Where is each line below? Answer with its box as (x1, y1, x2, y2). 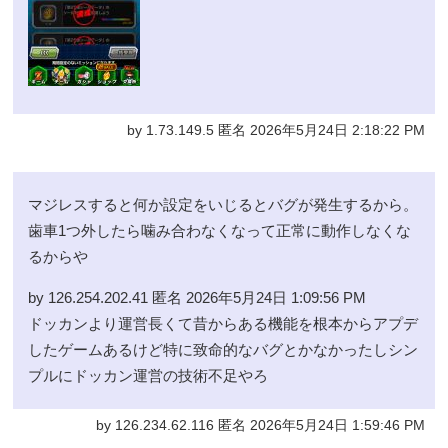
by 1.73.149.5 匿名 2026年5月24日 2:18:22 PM (126, 122, 425, 138)
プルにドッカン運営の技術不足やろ (28, 366, 269, 384)
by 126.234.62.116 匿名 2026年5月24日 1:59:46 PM (95, 417, 425, 433)
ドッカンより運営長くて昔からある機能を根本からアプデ (28, 314, 419, 332)
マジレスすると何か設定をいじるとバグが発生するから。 (28, 195, 419, 213)
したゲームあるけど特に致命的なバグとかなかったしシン (28, 340, 419, 358)
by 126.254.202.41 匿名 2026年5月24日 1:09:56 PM (28, 288, 367, 306)
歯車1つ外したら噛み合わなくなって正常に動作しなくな (28, 221, 412, 239)
